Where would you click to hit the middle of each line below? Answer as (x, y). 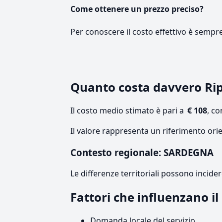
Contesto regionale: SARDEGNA (142, 153)
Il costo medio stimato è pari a (128, 111)
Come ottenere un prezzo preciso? (137, 9)
